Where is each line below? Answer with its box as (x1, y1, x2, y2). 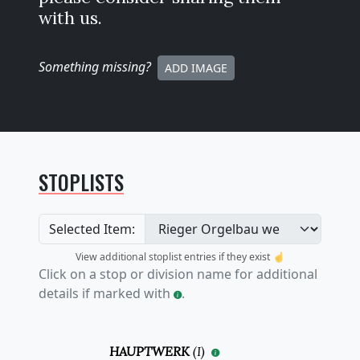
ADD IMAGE (165, 60, 227, 76)
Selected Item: (49, 220, 135, 239)
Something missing (39, 58, 145, 76)
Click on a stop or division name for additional (39, 265, 317, 284)
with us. (39, 6, 102, 30)
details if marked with (39, 284, 174, 303)
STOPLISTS (39, 167, 124, 198)
